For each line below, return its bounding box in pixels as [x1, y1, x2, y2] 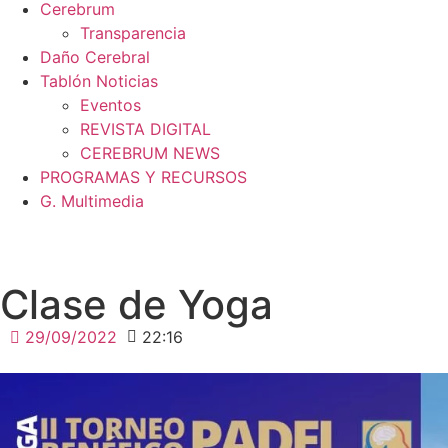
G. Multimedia [40, 191, 144, 211]
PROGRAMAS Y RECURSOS [40, 167, 247, 187]
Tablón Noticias [40, 71, 158, 91]
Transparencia [80, 23, 186, 43]
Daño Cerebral [40, 47, 150, 67]
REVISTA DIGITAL [80, 119, 211, 139]
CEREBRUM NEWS [80, 143, 220, 163]
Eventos [80, 95, 141, 115]
